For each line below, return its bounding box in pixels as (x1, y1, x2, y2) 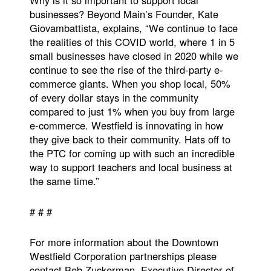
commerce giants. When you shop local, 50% (30, 76, 231, 91)
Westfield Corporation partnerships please (30, 249, 217, 264)
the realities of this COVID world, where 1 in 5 (30, 34, 235, 49)
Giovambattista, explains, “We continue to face (30, 20, 238, 35)
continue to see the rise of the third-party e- (30, 62, 224, 77)
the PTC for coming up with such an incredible (30, 145, 235, 160)
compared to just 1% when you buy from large (30, 103, 235, 119)
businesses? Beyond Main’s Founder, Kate (30, 6, 219, 21)
